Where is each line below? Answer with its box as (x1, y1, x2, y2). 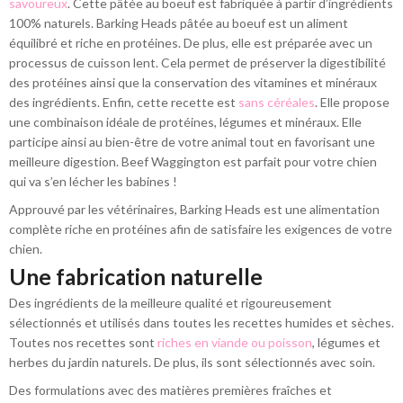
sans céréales (238, 94, 315, 111)
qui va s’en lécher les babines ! (9, 174, 177, 190)
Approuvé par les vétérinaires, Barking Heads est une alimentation (9, 201, 380, 218)
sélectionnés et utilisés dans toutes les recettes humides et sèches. (9, 314, 394, 330)
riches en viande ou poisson (157, 334, 312, 350)
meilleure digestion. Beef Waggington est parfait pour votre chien (9, 154, 377, 170)
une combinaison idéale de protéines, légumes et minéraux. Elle (9, 114, 362, 130)
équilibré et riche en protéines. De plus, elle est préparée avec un (9, 35, 372, 51)
